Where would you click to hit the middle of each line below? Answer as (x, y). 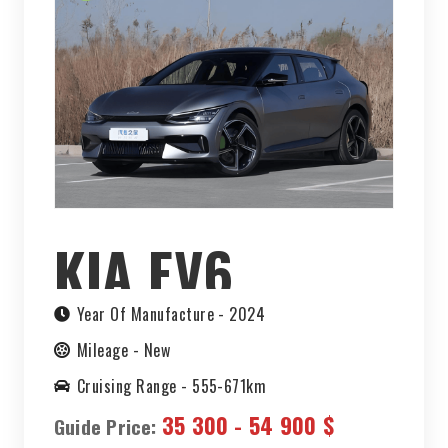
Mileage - (110, 350)
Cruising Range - (134, 386)
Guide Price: (108, 427)
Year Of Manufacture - (153, 314)
